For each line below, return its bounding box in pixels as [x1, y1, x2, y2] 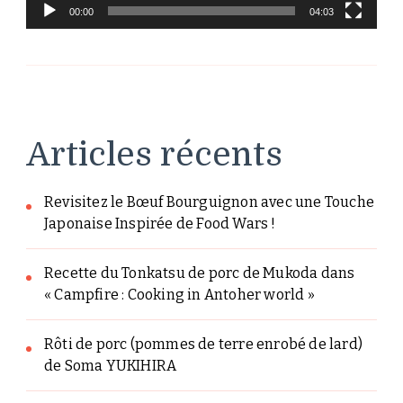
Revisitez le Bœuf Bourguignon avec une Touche [44, 193, 375, 211]
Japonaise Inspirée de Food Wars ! [44, 215, 276, 233]
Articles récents [26, 135, 282, 174]
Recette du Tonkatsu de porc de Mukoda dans [44, 264, 355, 282]
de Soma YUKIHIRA [44, 357, 177, 375]
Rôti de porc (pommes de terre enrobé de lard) [44, 336, 363, 354]
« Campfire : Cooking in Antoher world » [44, 286, 315, 304]
